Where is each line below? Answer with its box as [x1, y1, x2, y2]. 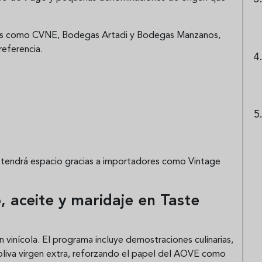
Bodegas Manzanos [137, 30, 218, 40]
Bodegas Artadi [62, 30, 127, 40]
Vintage [188, 157, 220, 167]
